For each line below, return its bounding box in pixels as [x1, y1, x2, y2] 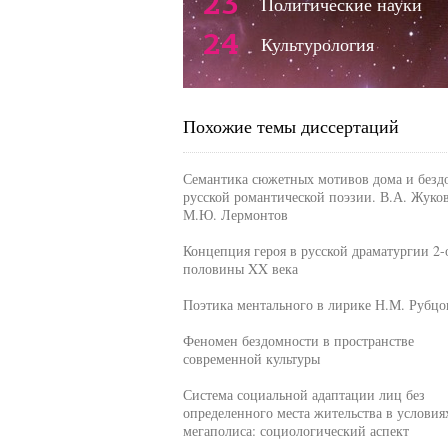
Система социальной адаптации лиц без [182, 385, 425, 404]
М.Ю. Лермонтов [182, 205, 288, 224]
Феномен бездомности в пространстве [182, 331, 414, 350]
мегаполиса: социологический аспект [182, 421, 409, 440]
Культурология [260, 32, 374, 56]
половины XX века [182, 259, 298, 278]
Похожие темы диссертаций [182, 114, 399, 138]
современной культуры [182, 349, 320, 368]
